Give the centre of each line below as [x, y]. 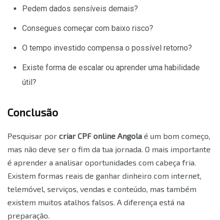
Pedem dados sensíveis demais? [80, 8]
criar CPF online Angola [100, 136]
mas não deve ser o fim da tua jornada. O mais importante [109, 149]
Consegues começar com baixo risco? [88, 28]
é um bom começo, [176, 136]
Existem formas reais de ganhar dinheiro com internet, [104, 175]
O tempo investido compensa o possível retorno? [107, 48]
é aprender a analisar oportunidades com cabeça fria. [102, 162]
